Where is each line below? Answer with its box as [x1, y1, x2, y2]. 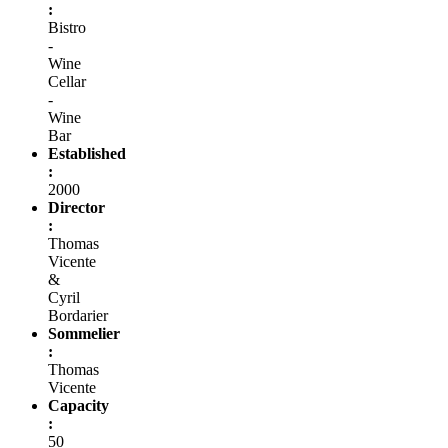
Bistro [48, 18, 86, 36]
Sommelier [48, 324, 120, 342]
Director [48, 198, 105, 216]
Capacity [48, 396, 109, 414]
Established [48, 144, 126, 162]
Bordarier [48, 306, 108, 324]
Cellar [48, 72, 86, 90]
